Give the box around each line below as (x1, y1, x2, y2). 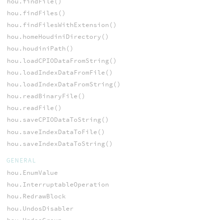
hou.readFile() (6, 104, 62, 112)
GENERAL (6, 156, 36, 165)
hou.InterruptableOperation (6, 180, 109, 189)
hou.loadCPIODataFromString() (6, 56, 117, 65)
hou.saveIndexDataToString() (6, 139, 113, 148)
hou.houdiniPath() (6, 44, 74, 53)
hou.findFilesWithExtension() (6, 20, 117, 29)
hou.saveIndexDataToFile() (6, 127, 105, 136)
